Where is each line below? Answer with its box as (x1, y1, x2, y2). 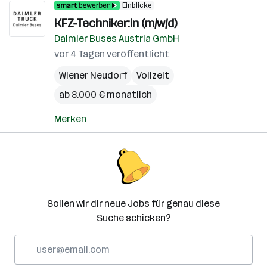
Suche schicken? (96, 212, 171, 223)
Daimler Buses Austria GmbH (54, 33, 179, 44)
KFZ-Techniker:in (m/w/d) (54, 16, 177, 30)
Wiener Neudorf (59, 70, 127, 81)
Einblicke (122, 1, 151, 10)
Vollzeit (136, 70, 169, 81)
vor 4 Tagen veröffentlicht (54, 48, 169, 60)
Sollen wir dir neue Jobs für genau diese (47, 198, 220, 209)
